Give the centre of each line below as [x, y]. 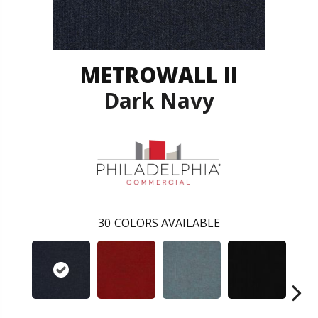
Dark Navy [159, 100]
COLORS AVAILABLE [167, 223]
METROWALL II [159, 75]
